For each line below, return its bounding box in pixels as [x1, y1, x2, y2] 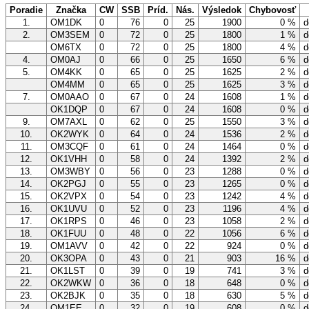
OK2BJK [48, 290, 88, 301]
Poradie [7, 5, 46, 16]
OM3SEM [48, 30, 92, 41]
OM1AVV [48, 241, 90, 252]
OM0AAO [48, 92, 92, 103]
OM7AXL [48, 117, 90, 128]
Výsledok [199, 5, 244, 16]
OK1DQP [48, 104, 90, 115]
